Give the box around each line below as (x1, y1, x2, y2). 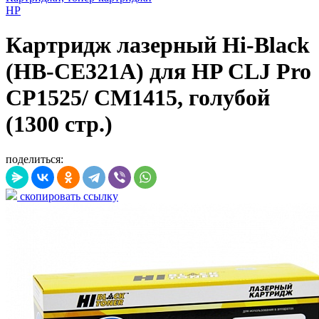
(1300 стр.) (6, 111, 113, 137)
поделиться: (6, 152, 63, 165)
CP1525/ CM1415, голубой (6, 85, 270, 111)
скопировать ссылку (17, 189, 118, 202)
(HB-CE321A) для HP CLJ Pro (6, 58, 311, 85)
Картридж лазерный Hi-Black (6, 32, 310, 58)
